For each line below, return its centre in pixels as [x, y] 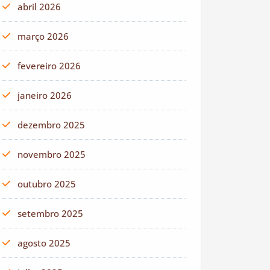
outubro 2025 [47, 184]
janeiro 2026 [45, 95]
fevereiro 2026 [49, 66]
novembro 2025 [52, 154]
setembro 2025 [50, 213]
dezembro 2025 [51, 125]
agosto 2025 [44, 243]
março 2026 [43, 36]
